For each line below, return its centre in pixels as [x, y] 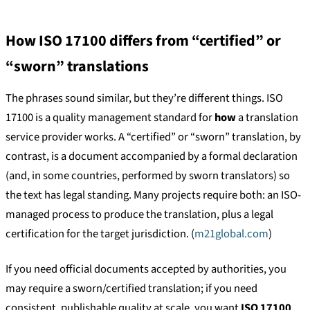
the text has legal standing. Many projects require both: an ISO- [153, 195]
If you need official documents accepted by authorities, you [146, 270]
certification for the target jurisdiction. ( [100, 234]
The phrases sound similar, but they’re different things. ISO [144, 99]
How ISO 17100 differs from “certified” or [143, 40]
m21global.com [231, 234]
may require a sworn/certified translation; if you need [131, 289]
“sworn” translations [77, 66]
